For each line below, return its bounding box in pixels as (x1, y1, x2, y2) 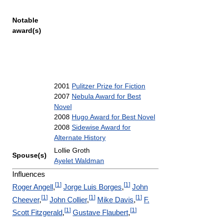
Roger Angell (12, 183, 53, 191)
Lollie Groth (54, 146, 90, 154)
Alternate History (54, 134, 106, 141)
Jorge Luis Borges (63, 183, 122, 191)
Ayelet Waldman (54, 157, 104, 165)
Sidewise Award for (72, 123, 131, 131)
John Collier (50, 195, 87, 204)
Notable (12, 16, 38, 24)
